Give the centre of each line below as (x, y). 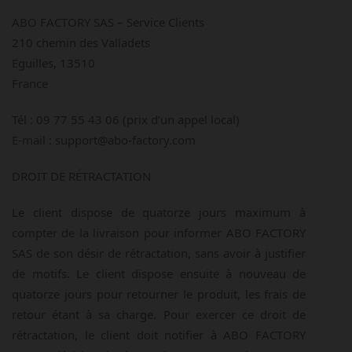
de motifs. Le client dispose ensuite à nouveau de (159, 273)
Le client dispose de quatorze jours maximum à (159, 212)
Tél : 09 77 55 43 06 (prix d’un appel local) (126, 119)
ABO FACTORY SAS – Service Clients (108, 22)
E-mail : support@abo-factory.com (104, 140)
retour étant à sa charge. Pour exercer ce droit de (159, 314)
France (30, 83)
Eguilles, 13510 (53, 63)
